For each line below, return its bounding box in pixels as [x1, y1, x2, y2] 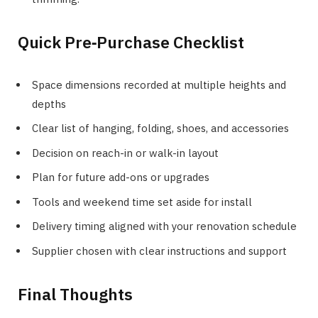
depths [32, 97, 66, 111]
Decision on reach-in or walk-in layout [32, 146, 219, 160]
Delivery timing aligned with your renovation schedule [32, 219, 297, 234]
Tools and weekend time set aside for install [32, 194, 252, 209]
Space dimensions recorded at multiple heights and [32, 77, 286, 92]
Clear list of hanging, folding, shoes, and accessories [32, 121, 289, 136]
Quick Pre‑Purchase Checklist [18, 31, 244, 53]
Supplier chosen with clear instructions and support [32, 243, 287, 258]
